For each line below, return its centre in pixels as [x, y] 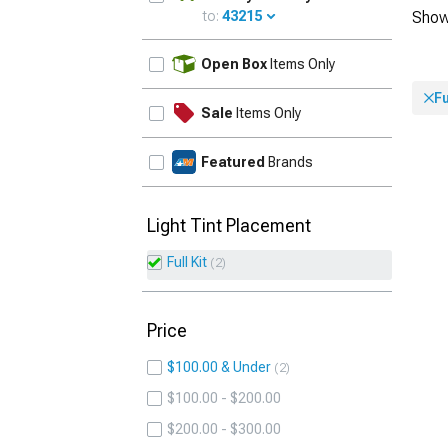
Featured [233, 162]
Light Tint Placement [229, 225]
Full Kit [187, 262]
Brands [289, 162]
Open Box [234, 64]
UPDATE [358, 52]
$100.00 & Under [219, 367]
